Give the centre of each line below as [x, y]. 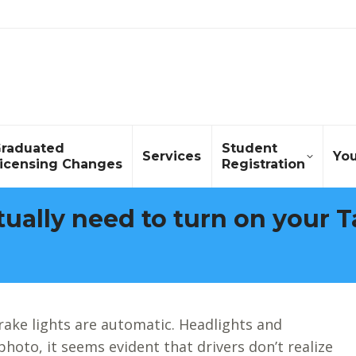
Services [172, 156]
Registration [263, 164]
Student [249, 148]
